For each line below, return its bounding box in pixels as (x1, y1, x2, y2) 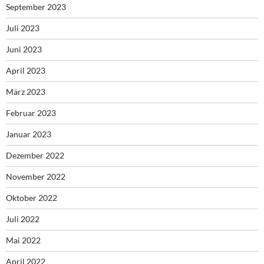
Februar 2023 (6, 108, 56, 118)
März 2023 (6, 87, 45, 97)
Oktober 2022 (6, 193, 57, 203)
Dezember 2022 (6, 150, 64, 161)
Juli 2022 (6, 214, 39, 225)
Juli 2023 (6, 23, 39, 34)
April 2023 (6, 65, 45, 76)
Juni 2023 (6, 44, 42, 55)
